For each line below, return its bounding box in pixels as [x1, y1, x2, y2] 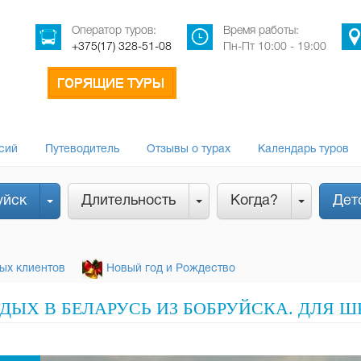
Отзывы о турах [147, 144, 230, 155]
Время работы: [223, 26, 299, 36]
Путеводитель [45, 144, 119, 155]
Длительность [81, 194, 176, 208]
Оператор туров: [72, 26, 156, 36]
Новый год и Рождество [106, 263, 235, 274]
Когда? [230, 194, 278, 208]
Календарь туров [258, 144, 349, 155]
